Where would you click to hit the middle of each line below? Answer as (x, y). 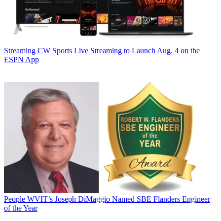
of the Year (21, 208)
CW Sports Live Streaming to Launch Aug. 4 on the (119, 51)
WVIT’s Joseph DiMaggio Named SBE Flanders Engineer (119, 199)
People (15, 199)
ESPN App (21, 60)
